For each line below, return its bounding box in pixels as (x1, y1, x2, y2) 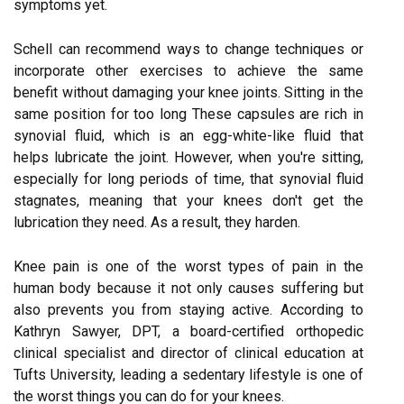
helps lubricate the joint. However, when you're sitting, (14, 148, 363, 166)
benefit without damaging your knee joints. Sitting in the (14, 83, 363, 101)
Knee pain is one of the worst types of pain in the (14, 257, 363, 275)
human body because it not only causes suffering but (14, 279, 363, 297)
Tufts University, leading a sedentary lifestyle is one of (14, 365, 363, 383)
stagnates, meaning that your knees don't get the (14, 191, 363, 209)
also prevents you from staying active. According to (14, 300, 363, 318)
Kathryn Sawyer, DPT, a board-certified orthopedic (14, 322, 363, 340)
